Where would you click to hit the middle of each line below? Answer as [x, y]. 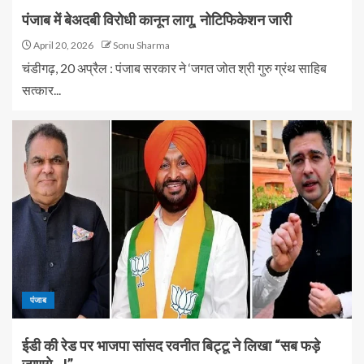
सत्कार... [41, 90]
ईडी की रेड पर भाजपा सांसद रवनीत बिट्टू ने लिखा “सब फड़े [171, 346]
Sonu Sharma [141, 45]
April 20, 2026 [63, 45]
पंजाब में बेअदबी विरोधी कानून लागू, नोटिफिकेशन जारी [157, 20]
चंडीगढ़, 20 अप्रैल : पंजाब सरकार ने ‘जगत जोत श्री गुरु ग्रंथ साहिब [174, 68]
